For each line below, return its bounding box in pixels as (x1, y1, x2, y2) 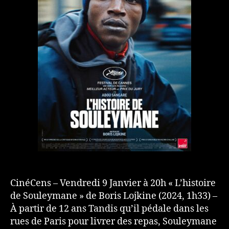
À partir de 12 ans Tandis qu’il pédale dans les (10, 203, 209, 215)
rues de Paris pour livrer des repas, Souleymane (10, 216, 217, 228)
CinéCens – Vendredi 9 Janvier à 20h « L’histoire (10, 177, 216, 190)
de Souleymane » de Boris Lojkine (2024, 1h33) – (10, 190, 217, 202)
